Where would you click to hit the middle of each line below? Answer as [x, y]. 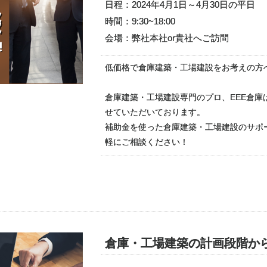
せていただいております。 [155, 112]
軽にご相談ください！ [147, 142]
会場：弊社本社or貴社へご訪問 [167, 38]
